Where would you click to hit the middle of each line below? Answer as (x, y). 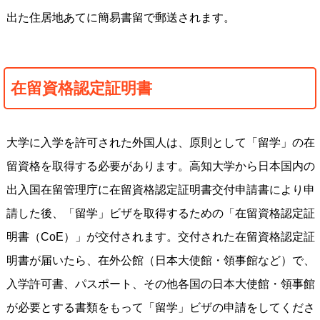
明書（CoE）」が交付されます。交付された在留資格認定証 (160, 237)
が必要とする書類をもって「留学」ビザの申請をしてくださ (160, 307)
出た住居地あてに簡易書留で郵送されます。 (120, 17)
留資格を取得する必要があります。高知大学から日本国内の (160, 166)
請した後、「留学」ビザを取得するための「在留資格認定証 (160, 213)
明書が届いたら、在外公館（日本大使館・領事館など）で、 (160, 260)
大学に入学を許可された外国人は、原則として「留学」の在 (160, 142)
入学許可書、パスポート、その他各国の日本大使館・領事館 (160, 284)
